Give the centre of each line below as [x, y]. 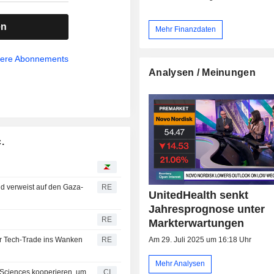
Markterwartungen [197, 223]
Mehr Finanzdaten [186, 29]
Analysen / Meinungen [202, 72]
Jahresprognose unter [207, 209]
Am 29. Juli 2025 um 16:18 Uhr [200, 239]
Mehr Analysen [180, 264]
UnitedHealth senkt [199, 195]
